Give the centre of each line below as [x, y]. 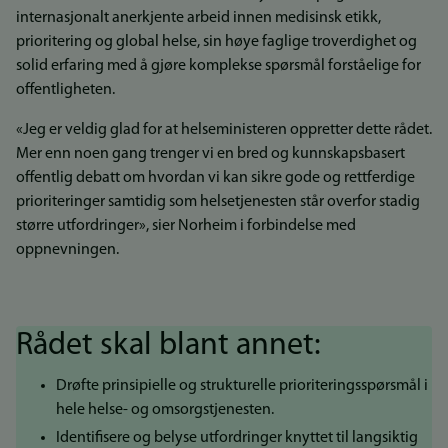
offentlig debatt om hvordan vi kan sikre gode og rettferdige [215, 178]
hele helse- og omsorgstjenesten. [165, 410]
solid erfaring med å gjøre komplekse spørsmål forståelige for [218, 66]
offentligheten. [65, 90]
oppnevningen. [67, 250]
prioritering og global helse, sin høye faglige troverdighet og [216, 42]
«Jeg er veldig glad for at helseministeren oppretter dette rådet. [224, 130]
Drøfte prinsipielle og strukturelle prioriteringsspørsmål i [242, 386]
